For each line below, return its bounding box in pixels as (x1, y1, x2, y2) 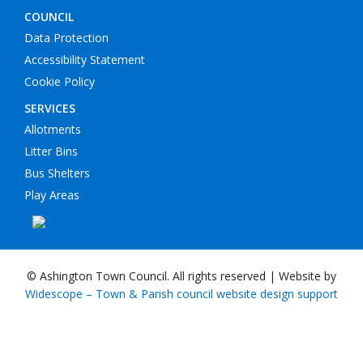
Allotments (24, 122, 81, 138)
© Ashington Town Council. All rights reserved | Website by (27, 268, 336, 284)
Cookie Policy (24, 74, 95, 90)
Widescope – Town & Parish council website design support (25, 286, 338, 302)
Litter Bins (24, 143, 78, 160)
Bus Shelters (24, 165, 90, 181)
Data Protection (24, 30, 109, 46)
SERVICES (24, 100, 75, 117)
